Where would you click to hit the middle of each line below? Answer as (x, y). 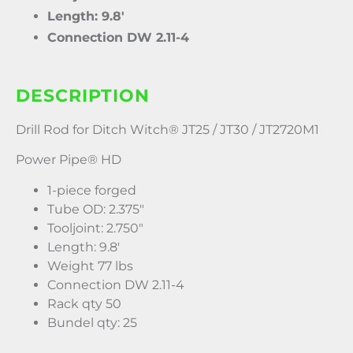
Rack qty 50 (84, 303)
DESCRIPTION (83, 95)
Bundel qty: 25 (92, 322)
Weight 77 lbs (90, 266)
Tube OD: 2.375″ (96, 209)
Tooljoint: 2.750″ (95, 228)
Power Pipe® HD (69, 160)
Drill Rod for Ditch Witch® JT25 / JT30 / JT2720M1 (167, 129)
